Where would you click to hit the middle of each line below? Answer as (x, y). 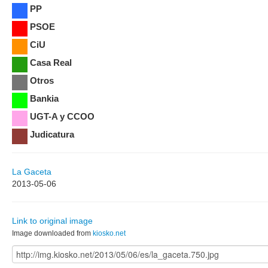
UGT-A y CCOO (62, 116)
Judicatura (52, 134)
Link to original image (52, 220)
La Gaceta (32, 171)
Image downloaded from (52, 233)
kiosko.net (109, 233)
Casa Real (51, 62)
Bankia (44, 98)
